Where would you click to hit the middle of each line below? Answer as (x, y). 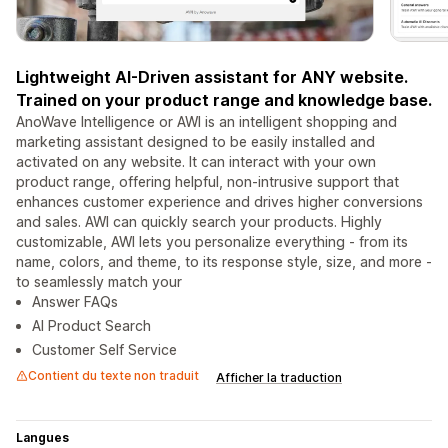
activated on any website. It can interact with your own (196, 162)
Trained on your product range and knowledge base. (224, 100)
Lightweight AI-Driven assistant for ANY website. (212, 77)
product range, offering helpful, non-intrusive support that (207, 182)
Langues (42, 438)
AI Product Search (91, 326)
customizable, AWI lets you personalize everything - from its (212, 242)
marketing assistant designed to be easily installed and (195, 142)
